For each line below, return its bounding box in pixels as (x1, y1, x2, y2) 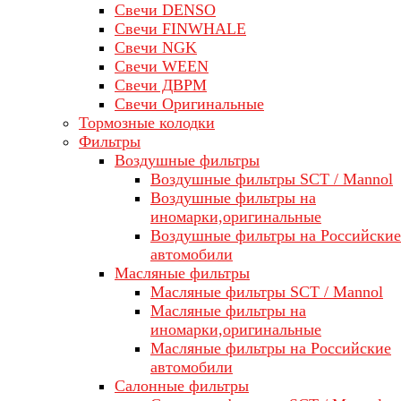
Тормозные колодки (79, 114, 215, 132)
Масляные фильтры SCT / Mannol (150, 283, 383, 301)
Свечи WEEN (115, 57, 209, 75)
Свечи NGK (115, 38, 197, 56)
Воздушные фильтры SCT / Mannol (150, 170, 393, 188)
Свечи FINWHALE (115, 20, 246, 38)
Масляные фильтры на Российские (150, 339, 391, 357)
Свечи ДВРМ (115, 76, 207, 94)
